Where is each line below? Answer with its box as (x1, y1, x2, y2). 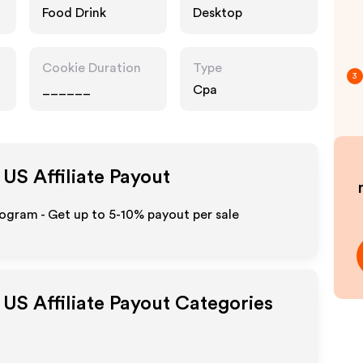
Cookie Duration (42, 62, 141, 75)
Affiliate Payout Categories (28, 294, 273, 314)
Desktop (193, 6, 242, 19)
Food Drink (42, 6, 106, 19)
